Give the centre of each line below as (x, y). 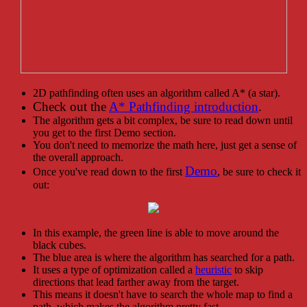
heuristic (213, 269)
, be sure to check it (259, 171)
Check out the (71, 106)
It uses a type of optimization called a (114, 269)
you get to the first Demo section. (105, 132)
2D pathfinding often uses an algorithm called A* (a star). (157, 93)
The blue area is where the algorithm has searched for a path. (164, 257)
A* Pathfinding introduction (184, 106)
